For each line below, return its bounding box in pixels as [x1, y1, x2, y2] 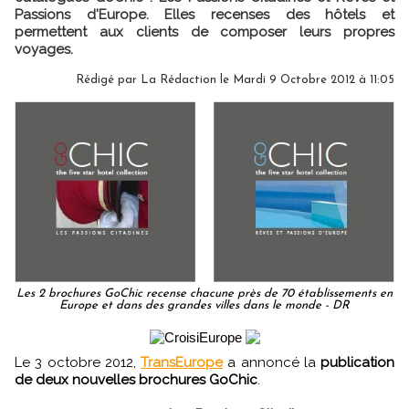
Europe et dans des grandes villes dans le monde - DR [59, 299, 350, 312]
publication [320, 354, 394, 372]
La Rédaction [141, 74, 216, 86]
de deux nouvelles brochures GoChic [15, 372, 257, 389]
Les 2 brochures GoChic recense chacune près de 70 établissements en [16, 288, 393, 300]
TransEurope [141, 354, 223, 372]
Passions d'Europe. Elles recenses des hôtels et [15, 6, 394, 23]
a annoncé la [223, 354, 320, 372]
